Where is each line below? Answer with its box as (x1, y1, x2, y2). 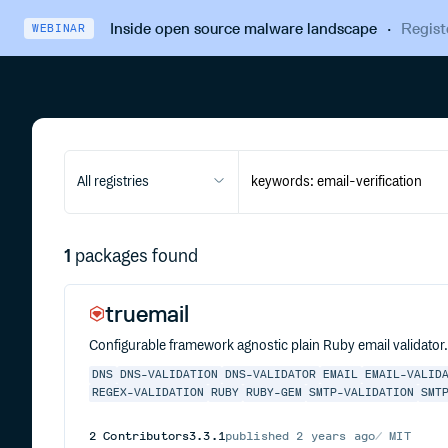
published (224, 429, 297, 443)
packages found (75, 246, 198, 268)
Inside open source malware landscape (109, 18, 377, 38)
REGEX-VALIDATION (92, 386, 205, 400)
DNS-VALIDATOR (225, 368, 317, 382)
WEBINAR (32, 21, 86, 35)
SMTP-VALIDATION (309, 386, 415, 400)
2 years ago (296, 429, 376, 443)
